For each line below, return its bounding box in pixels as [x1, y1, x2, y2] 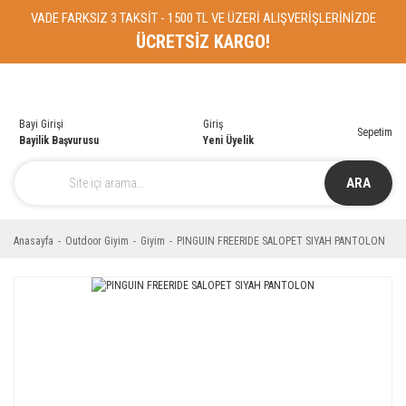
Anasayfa [14, 235, 53, 247]
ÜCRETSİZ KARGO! [136, 31, 270, 53]
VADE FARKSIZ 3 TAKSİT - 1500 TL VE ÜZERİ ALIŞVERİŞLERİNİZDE [30, 10, 376, 26]
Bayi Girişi [19, 118, 63, 130]
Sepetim [357, 126, 392, 139]
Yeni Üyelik [202, 134, 254, 147]
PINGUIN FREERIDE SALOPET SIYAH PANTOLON [177, 235, 385, 247]
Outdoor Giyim [65, 235, 129, 247]
